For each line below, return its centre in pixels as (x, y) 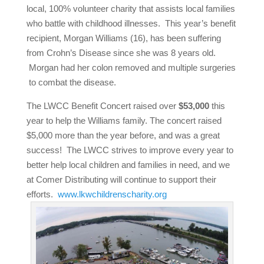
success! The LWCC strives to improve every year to (130, 150)
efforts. (42, 194)
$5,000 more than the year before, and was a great (123, 135)
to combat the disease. (71, 82)
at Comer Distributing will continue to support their (121, 179)
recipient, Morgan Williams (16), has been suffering (123, 38)
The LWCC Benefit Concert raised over (102, 106)
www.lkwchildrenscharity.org (112, 194)
